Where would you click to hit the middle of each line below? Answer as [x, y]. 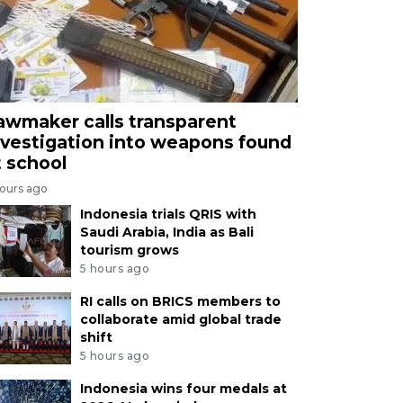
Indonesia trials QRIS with [168, 215]
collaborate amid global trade [180, 319]
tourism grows [129, 251]
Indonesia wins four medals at [183, 388]
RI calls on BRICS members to [180, 301]
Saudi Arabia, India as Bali [166, 233]
